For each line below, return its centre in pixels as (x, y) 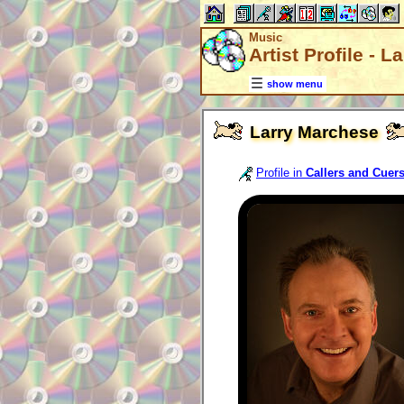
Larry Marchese (314, 133)
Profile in (281, 173)
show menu (295, 84)
